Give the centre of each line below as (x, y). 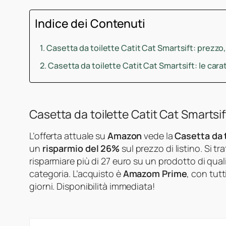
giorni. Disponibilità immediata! (92, 186)
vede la (158, 135)
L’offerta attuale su (68, 135)
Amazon (125, 135)
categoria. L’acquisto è (76, 173)
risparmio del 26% (81, 148)
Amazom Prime (155, 173)
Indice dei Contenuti (90, 23)
